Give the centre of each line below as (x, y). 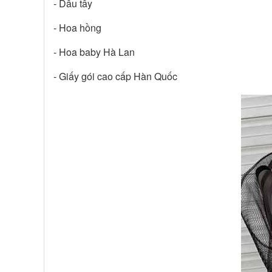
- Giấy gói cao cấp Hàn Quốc (115, 76)
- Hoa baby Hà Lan (94, 52)
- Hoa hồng (77, 28)
